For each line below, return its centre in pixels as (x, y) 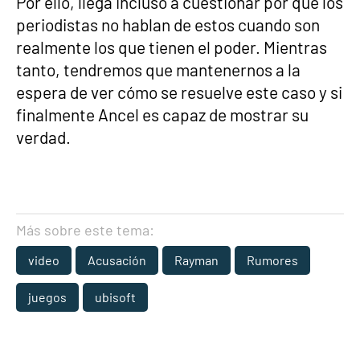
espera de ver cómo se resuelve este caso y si (179, 92)
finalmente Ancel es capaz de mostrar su (162, 115)
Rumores (272, 260)
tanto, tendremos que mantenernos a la (158, 70)
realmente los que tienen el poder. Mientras (172, 47)
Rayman (196, 260)
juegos (47, 297)
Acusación (117, 260)
